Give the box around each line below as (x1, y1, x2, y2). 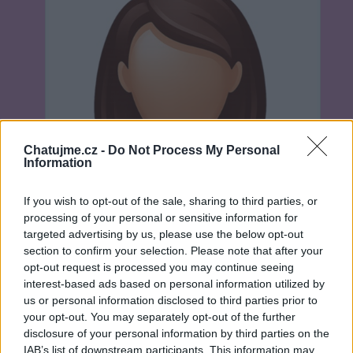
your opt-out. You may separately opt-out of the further (24, 310, 295, 323)
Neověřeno (75, 299, 128, 314)
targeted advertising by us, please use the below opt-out (24, 228, 303, 240)
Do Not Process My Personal (108, 143, 280, 157)
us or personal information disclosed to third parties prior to (24, 294, 318, 307)
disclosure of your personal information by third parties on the (24, 327, 329, 340)
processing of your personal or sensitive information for (24, 211, 298, 224)
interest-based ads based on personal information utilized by (24, 277, 325, 290)
